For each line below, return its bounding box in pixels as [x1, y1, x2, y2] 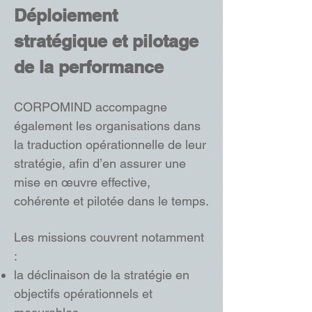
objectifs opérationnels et [14, 286, 153, 301]
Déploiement [14, 5, 118, 26]
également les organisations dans [14, 118, 201, 133]
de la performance [14, 56, 164, 77]
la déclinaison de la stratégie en [14, 267, 189, 282]
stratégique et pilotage [14, 31, 198, 52]
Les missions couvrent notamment [14, 230, 204, 244]
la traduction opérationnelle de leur [14, 137, 206, 152]
